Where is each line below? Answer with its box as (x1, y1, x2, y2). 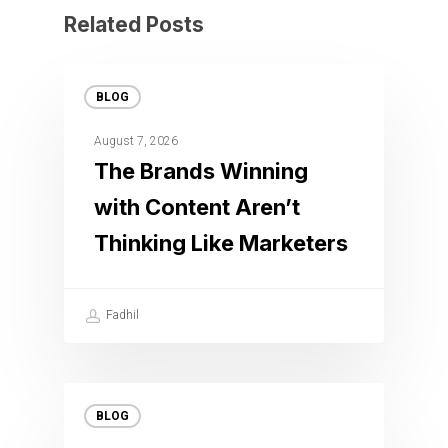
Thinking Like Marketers (94, 229, 348, 256)
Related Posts (64, 11, 204, 37)
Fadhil (103, 308, 139, 323)
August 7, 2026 (94, 133, 178, 148)
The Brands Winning (94, 157, 308, 184)
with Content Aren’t (94, 193, 300, 220)
